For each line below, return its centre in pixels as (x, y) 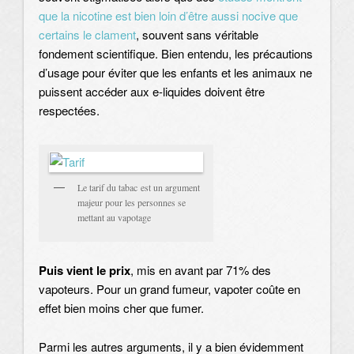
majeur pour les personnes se (132, 202)
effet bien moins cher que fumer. (121, 308)
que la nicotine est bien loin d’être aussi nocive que (168, 16)
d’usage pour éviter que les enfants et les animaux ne (175, 73)
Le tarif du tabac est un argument (139, 187)
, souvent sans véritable (197, 35)
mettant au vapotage (114, 217)
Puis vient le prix (85, 271)
